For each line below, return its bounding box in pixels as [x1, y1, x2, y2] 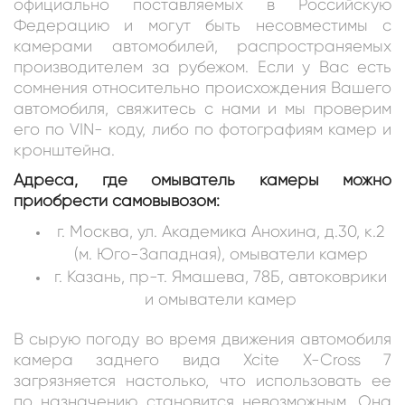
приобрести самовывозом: [14, 191, 220, 210]
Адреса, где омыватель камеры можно [14, 170, 391, 189]
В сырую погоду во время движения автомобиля [14, 329, 391, 348]
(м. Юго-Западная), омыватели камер [73, 244, 368, 263]
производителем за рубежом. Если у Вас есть [14, 57, 391, 76]
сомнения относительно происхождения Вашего [14, 78, 391, 97]
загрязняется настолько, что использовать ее [14, 371, 391, 390]
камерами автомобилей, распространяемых [14, 36, 391, 55]
